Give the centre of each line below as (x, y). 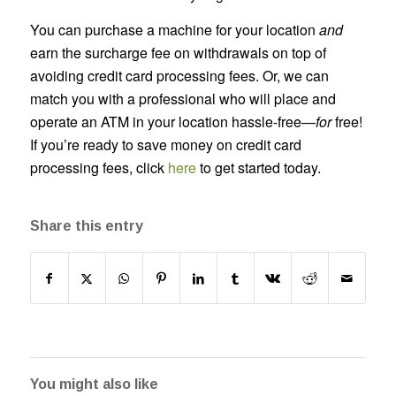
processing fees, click (99, 167)
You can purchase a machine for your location (174, 29)
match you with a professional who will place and (183, 98)
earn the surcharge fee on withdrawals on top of (178, 52)
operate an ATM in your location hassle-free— (172, 121)
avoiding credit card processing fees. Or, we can (179, 75)
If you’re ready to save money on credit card (165, 144)
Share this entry (86, 226)
